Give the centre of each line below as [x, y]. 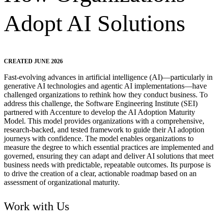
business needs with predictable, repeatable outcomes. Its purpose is [107, 165]
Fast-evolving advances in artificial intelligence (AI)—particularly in [108, 77]
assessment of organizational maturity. [62, 182]
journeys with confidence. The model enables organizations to [99, 139]
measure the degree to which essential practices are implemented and [109, 147]
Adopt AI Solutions [95, 23]
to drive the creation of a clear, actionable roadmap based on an [100, 174]
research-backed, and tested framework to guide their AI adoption [104, 130]
